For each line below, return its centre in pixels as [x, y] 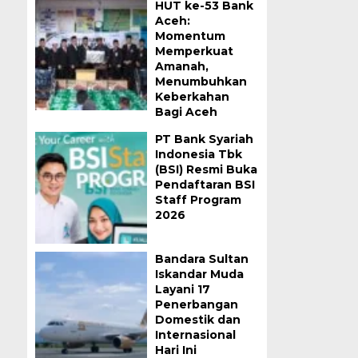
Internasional [195, 335]
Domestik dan [197, 320]
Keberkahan [192, 97]
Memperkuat [194, 51]
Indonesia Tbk [198, 154]
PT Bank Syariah [204, 139]
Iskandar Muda [199, 274]
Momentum [190, 36]
